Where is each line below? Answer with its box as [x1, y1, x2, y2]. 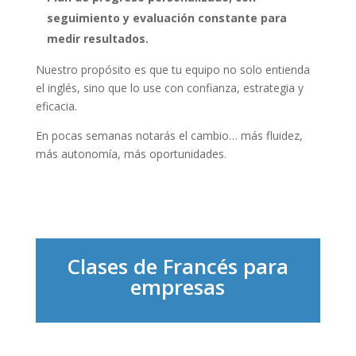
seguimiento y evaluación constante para [46, 10, 287, 25]
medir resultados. [46, 30, 149, 46]
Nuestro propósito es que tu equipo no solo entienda [35, 61, 310, 77]
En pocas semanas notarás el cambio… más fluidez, [35, 127, 303, 143]
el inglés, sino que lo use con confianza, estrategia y [35, 79, 304, 95]
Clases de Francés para [67, 251, 289, 281]
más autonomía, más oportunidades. [35, 145, 226, 161]
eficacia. [35, 98, 77, 114]
